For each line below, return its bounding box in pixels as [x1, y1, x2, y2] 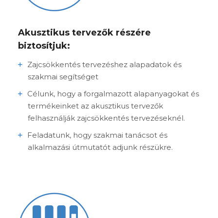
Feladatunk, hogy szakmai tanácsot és [27, 130, 168, 140]
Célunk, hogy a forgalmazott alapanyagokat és [27, 89, 200, 98]
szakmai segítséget [28, 72, 99, 81]
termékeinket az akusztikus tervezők [28, 101, 163, 110]
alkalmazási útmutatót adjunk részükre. [28, 142, 173, 152]
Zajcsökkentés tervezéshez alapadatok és [27, 59, 182, 69]
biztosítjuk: [18, 40, 71, 51]
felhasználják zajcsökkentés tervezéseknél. [28, 113, 185, 123]
